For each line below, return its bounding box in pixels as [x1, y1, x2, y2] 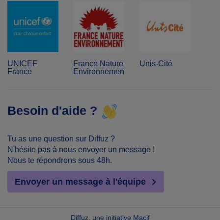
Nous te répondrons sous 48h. [7, 156, 112, 165]
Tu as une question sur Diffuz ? [7, 135, 115, 143]
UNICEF [7, 59, 37, 68]
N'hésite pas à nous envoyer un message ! [7, 145, 155, 154]
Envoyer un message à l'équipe [15, 177, 148, 187]
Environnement [73, 67, 127, 76]
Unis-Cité [139, 59, 172, 68]
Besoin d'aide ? [7, 103, 97, 117]
